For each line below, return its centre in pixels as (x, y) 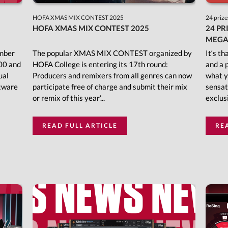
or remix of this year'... (68, 98)
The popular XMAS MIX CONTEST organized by (112, 53)
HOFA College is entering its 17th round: (100, 64)
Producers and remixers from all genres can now (112, 76)
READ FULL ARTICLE (80, 126)
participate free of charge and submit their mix (110, 87)
